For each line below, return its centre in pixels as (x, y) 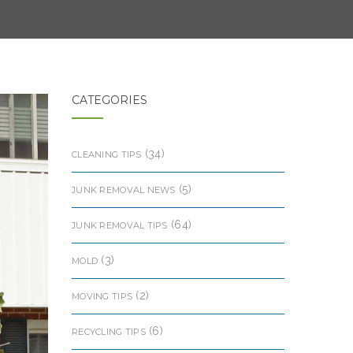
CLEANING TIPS (107, 154)
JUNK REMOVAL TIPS (120, 225)
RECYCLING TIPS (109, 332)
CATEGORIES (110, 100)
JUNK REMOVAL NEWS (124, 190)
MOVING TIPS (102, 296)
